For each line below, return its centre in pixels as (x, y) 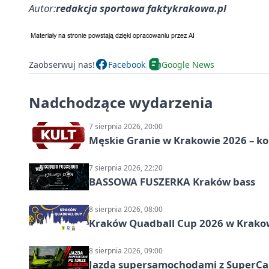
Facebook (127, 64)
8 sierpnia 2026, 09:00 (126, 251)
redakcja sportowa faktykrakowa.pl (141, 8)
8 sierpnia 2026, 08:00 (126, 210)
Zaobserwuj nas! (62, 64)
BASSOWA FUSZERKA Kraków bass (172, 182)
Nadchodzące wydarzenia (121, 103)
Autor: (42, 8)
